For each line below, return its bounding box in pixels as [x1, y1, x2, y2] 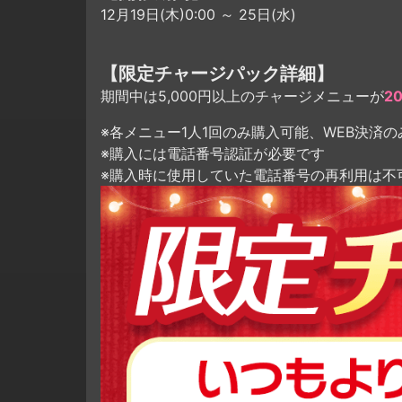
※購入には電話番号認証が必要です [100, 144, 325, 162]
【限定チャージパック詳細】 [100, 62, 334, 84]
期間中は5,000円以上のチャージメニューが [100, 86, 384, 105]
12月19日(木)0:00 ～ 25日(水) [100, 5, 296, 24]
